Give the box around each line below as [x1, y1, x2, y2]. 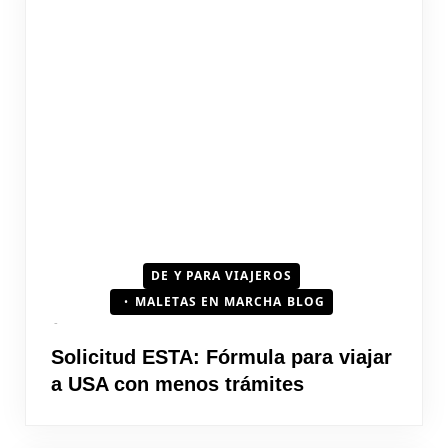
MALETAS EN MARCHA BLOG [135, 292, 325, 310]
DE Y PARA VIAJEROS [151, 266, 292, 284]
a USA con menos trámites [51, 372, 304, 395]
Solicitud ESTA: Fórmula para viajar [51, 345, 392, 368]
